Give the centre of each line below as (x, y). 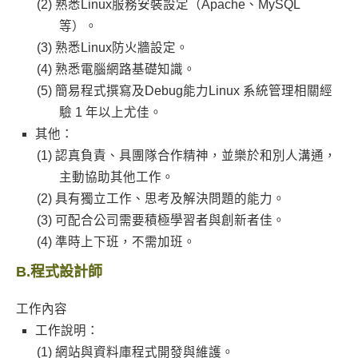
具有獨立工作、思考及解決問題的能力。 (170, 199)
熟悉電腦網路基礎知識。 (125, 69)
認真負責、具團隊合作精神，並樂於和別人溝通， (195, 155)
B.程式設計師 (59, 272)
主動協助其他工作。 (116, 177)
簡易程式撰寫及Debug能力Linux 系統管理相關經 (193, 91)
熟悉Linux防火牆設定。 (121, 48)
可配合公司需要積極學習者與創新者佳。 (170, 220)
